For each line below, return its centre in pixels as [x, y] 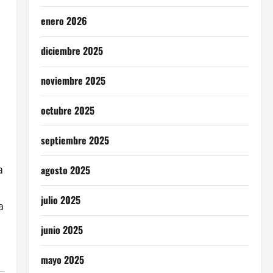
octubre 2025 [67, 110]
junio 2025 [62, 230]
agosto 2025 [65, 170]
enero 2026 [64, 21]
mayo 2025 [62, 260]
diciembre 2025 [72, 51]
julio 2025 [60, 200]
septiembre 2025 [75, 140]
